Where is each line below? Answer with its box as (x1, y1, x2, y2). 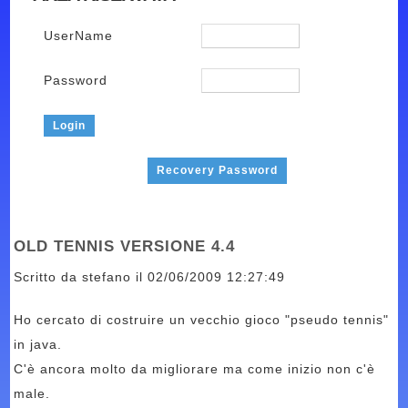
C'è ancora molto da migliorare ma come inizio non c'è (14, 362, 376, 376)
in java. (14, 337, 63, 352)
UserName (44, 28, 114, 43)
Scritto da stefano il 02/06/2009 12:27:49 (14, 270, 286, 284)
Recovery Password (157, 165, 279, 176)
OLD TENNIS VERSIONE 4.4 (14, 237, 236, 255)
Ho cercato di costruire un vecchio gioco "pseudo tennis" (14, 312, 390, 327)
